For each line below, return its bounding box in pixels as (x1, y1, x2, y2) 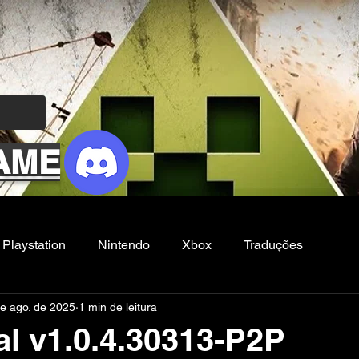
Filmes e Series (19, 301, 108, 317)
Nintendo (98, 237, 150, 252)
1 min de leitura (79, 300, 157, 313)
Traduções (244, 237, 303, 252)
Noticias (140, 301, 187, 317)
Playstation (2, 237, 66, 252)
